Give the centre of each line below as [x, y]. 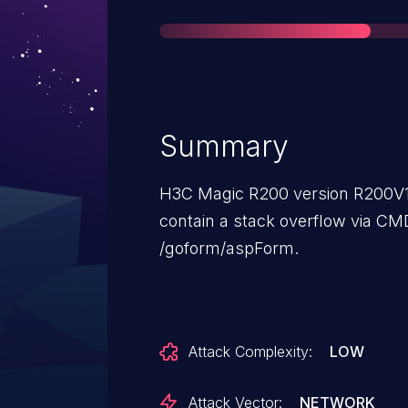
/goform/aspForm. [229, 248]
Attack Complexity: [250, 352]
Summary [224, 146]
